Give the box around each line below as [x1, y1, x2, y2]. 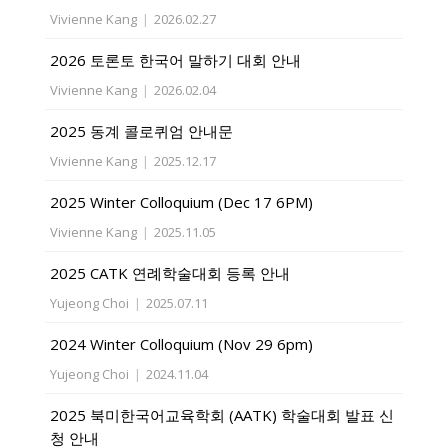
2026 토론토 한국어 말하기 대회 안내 [49, 50, 301, 70]
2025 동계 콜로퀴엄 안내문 [49, 121, 233, 141]
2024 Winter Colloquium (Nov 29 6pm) [49, 334, 313, 354]
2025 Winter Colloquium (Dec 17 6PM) [49, 192, 313, 212]
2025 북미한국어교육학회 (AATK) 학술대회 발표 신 [49, 405, 394, 425]
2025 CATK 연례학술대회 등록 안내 [49, 263, 290, 283]
